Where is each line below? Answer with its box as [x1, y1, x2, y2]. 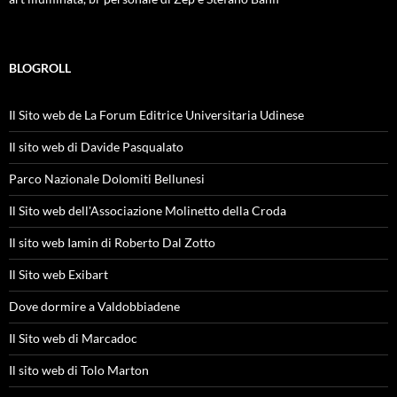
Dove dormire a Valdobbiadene [9, 299, 180, 314]
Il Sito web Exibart [9, 267, 108, 282]
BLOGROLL [9, 60, 71, 75]
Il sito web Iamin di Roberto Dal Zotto [9, 235, 215, 250]
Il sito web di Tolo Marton [9, 362, 149, 378]
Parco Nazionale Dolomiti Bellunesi [9, 171, 205, 186]
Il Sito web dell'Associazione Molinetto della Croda [9, 203, 286, 218]
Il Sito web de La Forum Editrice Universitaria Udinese [9, 107, 304, 122]
